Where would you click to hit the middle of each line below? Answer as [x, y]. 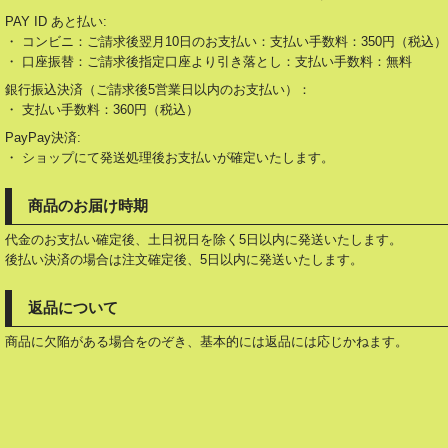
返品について [72, 307]
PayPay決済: [42, 137]
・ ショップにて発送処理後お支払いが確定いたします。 [169, 157]
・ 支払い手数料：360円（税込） [101, 109]
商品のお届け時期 [87, 205]
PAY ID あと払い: [55, 21]
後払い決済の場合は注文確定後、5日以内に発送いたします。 [183, 259]
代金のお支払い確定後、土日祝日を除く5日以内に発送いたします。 [203, 239]
